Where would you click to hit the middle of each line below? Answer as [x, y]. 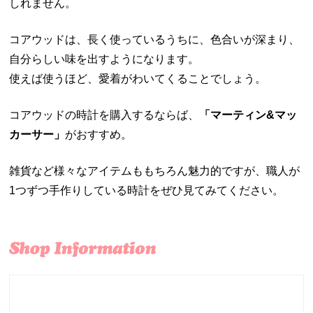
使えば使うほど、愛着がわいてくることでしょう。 [138, 79]
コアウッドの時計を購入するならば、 [104, 115]
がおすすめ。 [99, 135]
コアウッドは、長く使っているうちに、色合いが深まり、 [155, 40]
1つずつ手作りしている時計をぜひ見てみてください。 [147, 191]
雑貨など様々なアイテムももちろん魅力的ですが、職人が [155, 171]
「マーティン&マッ [248, 115]
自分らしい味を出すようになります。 [104, 59]
